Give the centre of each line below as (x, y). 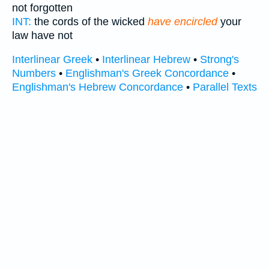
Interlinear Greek (52, 60)
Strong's (219, 60)
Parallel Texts (225, 87)
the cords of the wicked (89, 21)
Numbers (34, 74)
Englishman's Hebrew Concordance (98, 87)
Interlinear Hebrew (146, 60)
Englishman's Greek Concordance (147, 74)
